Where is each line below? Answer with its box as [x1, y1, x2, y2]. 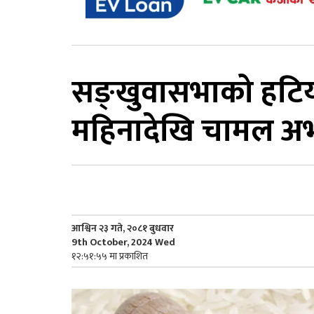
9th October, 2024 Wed [71, 233, 175, 250]
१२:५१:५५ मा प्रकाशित [71, 247, 148, 264]
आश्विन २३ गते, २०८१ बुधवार [71, 219, 174, 236]
